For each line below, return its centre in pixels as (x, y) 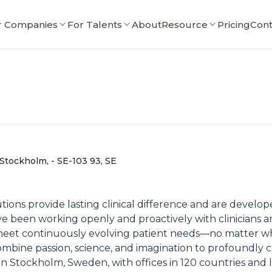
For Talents (94, 24)
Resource (184, 24)
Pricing (233, 24)
